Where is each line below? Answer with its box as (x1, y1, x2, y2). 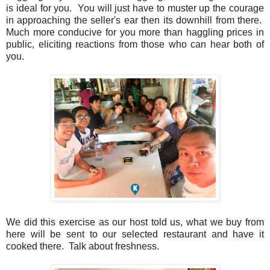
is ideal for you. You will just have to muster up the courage (6, 2, 264, 13)
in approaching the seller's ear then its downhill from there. (6, 14, 264, 25)
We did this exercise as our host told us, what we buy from (6, 216, 264, 227)
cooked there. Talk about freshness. (6, 240, 159, 251)
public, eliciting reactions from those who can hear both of (6, 39, 264, 49)
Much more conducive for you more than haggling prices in (6, 27, 264, 37)
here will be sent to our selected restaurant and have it (6, 228, 264, 239)
